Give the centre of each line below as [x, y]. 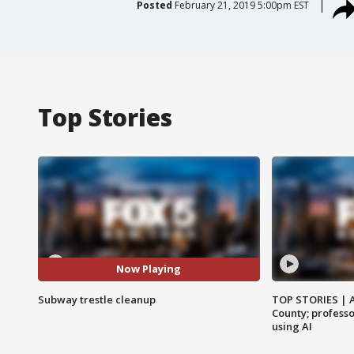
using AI [292, 326]
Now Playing [149, 269]
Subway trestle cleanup [97, 299]
